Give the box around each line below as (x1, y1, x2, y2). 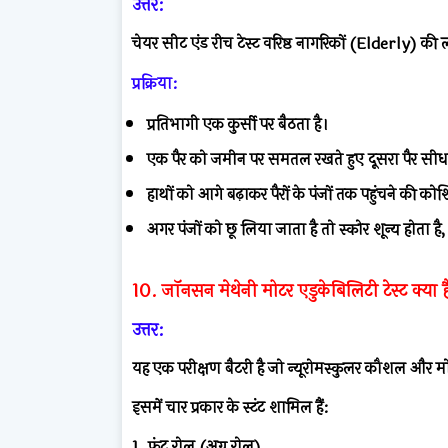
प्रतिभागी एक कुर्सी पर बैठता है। (147, 111, 328, 137)
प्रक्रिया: (132, 70, 178, 96)
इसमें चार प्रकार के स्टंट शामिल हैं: (132, 394, 329, 420)
